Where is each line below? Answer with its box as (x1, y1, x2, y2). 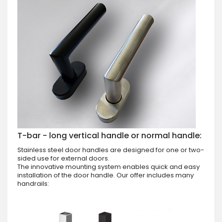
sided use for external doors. (17, 153, 110, 163)
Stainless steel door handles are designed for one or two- (17, 145, 204, 155)
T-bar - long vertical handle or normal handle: (17, 129, 202, 141)
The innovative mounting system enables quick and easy (17, 162, 200, 171)
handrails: (17, 178, 49, 188)
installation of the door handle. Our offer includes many (17, 170, 194, 180)
